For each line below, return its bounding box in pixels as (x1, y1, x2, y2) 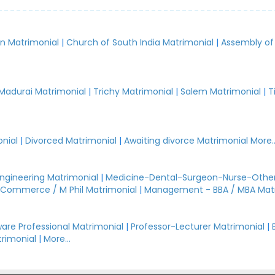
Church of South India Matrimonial (66, 36, 214, 48)
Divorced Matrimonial (25, 134, 117, 147)
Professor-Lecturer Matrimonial (131, 220, 265, 233)
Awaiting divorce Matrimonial (124, 134, 249, 147)
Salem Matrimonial (180, 85, 261, 98)
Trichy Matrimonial (93, 85, 174, 98)
